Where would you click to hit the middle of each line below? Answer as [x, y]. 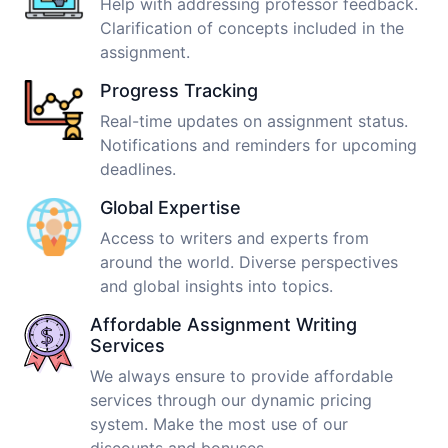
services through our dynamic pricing [231, 400]
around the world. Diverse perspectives [249, 262]
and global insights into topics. [216, 286]
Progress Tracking [179, 91]
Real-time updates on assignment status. [254, 121]
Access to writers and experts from [234, 238]
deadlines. [138, 169]
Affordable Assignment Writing [223, 325]
